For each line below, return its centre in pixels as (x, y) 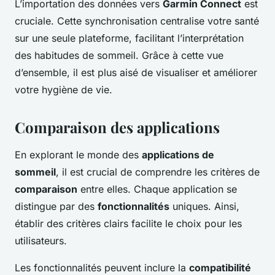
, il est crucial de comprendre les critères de (158, 172)
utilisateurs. (41, 241)
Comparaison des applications (117, 127)
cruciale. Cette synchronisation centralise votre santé (137, 21)
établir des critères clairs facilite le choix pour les (128, 224)
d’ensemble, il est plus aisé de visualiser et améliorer (136, 73)
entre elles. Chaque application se (157, 189)
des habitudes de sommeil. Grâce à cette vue (119, 56)
